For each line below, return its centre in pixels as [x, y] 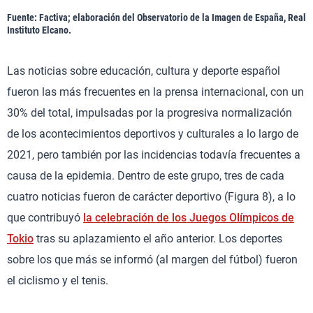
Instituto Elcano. [39, 30]
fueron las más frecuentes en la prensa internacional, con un [155, 92]
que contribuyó [45, 217]
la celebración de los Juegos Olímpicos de [189, 217]
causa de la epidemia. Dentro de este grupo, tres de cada [146, 175]
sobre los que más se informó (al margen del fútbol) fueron [152, 259]
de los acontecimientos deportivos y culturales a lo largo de [153, 133]
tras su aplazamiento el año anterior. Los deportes [158, 238]
